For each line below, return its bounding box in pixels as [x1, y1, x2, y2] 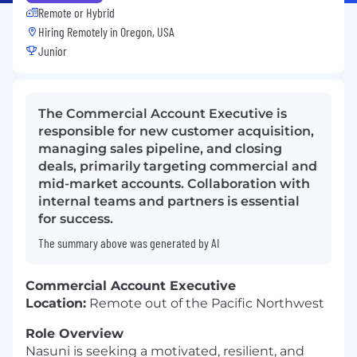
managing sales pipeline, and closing [38, 140, 282, 156]
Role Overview [25, 325, 124, 341]
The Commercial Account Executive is [38, 105, 287, 121]
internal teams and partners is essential [38, 193, 300, 209]
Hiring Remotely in [38, 23, 120, 39]
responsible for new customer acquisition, [38, 123, 314, 139]
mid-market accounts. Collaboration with [38, 175, 310, 191]
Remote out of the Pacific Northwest [86, 295, 328, 311]
